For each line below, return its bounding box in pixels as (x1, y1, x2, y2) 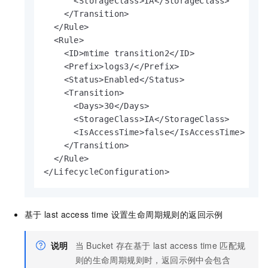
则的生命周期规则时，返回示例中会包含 (75, 254, 231, 266)
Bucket (86, 239, 114, 252)
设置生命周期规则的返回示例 (111, 208, 223, 221)
